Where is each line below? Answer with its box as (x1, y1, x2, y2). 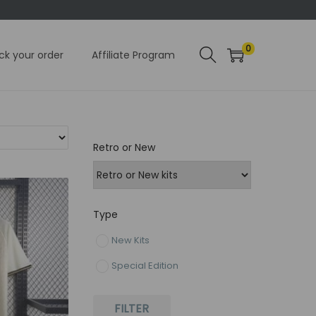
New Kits (111, 233, 150, 247)
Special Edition (111, 259, 179, 272)
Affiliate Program (92, 48, 175, 62)
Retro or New (93, 140, 155, 154)
